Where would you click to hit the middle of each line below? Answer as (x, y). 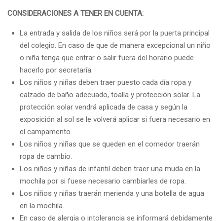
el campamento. (46, 132)
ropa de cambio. (46, 157)
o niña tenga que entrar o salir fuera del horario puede (107, 58)
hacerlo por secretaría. (56, 70)
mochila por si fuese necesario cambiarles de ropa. (103, 181)
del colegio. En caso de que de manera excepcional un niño (115, 46)
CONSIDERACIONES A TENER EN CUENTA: (75, 14)
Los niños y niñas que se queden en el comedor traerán (110, 144)
